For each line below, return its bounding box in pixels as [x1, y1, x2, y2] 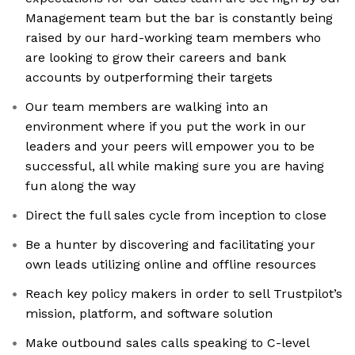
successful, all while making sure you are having [25, 158, 324, 174]
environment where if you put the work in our [25, 119, 306, 135]
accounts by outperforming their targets [25, 70, 273, 86]
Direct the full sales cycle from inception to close [25, 208, 326, 223]
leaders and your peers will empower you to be [25, 139, 315, 155]
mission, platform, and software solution [25, 306, 273, 322]
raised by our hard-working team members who [25, 30, 321, 46]
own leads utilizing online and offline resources [25, 257, 316, 273]
